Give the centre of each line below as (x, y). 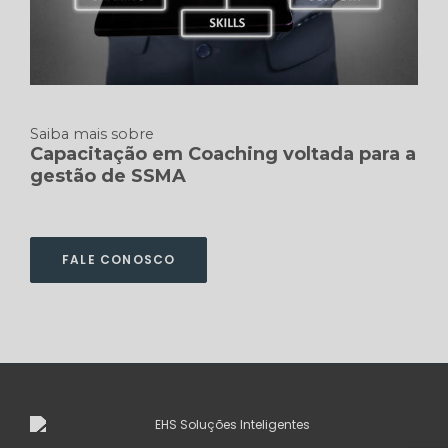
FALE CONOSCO (119, 259)
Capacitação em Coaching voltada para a (223, 153)
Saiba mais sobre (92, 133)
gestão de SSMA (108, 175)
